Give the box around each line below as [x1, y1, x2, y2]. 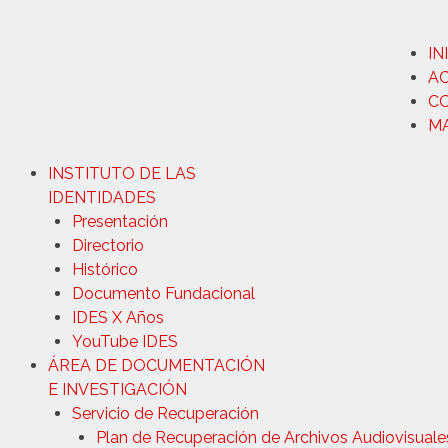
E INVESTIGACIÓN [48, 379, 187, 399]
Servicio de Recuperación [72, 403, 259, 423]
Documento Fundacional [72, 283, 255, 303]
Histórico [72, 259, 138, 279]
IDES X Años [72, 307, 164, 327]
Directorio [72, 235, 144, 255]
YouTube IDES [72, 331, 178, 351]
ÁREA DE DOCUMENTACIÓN [48, 355, 265, 375]
